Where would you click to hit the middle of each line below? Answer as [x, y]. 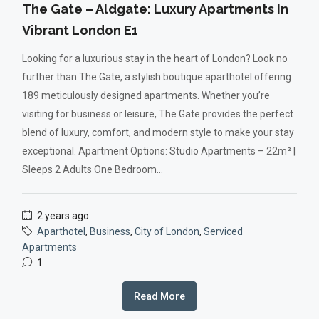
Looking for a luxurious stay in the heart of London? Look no [155, 58]
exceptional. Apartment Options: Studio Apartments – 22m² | [159, 151]
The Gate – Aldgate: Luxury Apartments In [155, 9]
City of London [167, 231]
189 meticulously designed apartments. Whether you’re [146, 95]
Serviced [223, 231]
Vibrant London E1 [80, 30]
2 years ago [62, 216]
